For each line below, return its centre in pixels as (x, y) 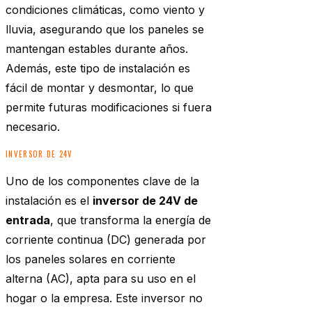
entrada (28, 220)
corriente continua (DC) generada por (106, 240)
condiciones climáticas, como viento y (105, 10)
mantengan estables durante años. (97, 49)
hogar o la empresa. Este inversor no (104, 298)
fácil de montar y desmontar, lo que (100, 88)
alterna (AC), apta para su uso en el (101, 279)
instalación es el (49, 201)
